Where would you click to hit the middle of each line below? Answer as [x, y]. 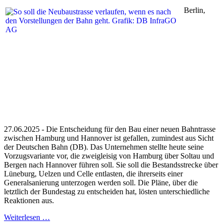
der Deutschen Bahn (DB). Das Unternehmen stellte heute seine [104, 147]
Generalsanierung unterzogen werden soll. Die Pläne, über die [101, 182]
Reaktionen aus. [30, 200]
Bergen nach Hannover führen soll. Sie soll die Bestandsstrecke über [111, 165]
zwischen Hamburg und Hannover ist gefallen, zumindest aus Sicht [109, 138]
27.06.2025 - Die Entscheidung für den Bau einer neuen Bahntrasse [110, 129]
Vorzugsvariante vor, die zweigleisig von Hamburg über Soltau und [109, 156]
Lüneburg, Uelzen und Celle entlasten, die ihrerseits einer [93, 173]
